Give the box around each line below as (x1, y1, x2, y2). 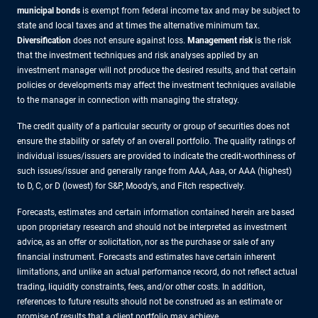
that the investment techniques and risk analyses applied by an (17, 50, 258, 60)
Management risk (187, 35, 255, 45)
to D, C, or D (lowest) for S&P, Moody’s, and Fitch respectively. (17, 180, 245, 191)
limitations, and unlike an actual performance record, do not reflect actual (17, 266, 297, 277)
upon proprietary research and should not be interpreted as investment (17, 221, 287, 232)
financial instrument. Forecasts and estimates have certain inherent (17, 251, 275, 262)
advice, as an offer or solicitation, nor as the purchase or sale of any (17, 236, 275, 247)
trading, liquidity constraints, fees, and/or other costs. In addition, (17, 281, 265, 292)
